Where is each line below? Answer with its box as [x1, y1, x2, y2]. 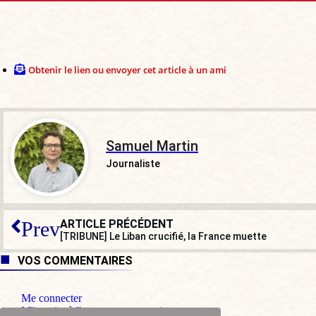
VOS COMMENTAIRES [18, 253, 133, 267]
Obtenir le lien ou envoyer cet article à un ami [28, 63, 226, 76]
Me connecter [21, 291, 82, 304]
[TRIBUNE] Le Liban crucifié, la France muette [60, 230, 267, 242]
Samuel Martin [106, 137, 198, 154]
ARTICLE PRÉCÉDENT [60, 217, 174, 231]
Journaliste [106, 157, 160, 169]
